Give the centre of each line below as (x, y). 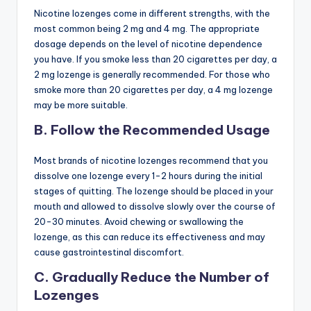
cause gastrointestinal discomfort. (109, 252)
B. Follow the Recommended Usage (152, 129)
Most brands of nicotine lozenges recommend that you (151, 160)
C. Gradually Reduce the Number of (152, 277)
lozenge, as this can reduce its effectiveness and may (150, 236)
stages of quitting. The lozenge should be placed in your (154, 191)
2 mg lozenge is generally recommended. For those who (152, 74)
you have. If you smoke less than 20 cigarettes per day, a (155, 59)
